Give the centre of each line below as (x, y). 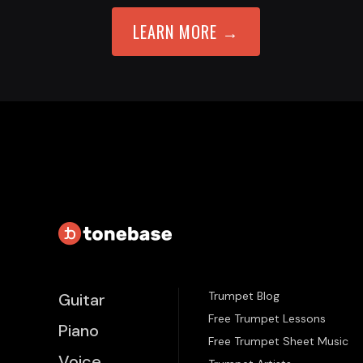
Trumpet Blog (244, 296)
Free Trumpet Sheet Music (278, 341)
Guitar (82, 300)
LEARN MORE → (186, 32)
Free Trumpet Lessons (267, 318)
